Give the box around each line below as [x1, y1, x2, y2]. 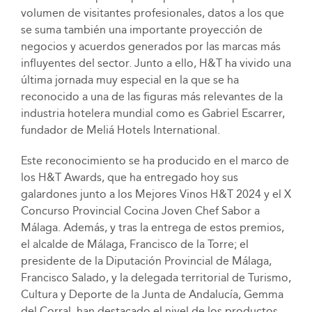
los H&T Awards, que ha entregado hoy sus [20, 171, 238, 185]
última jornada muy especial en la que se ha [20, 73, 239, 87]
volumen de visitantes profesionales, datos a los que [20, 6, 284, 20]
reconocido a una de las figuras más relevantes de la [20, 90, 283, 104]
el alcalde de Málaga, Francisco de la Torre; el [20, 237, 249, 251]
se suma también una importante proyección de [20, 23, 263, 37]
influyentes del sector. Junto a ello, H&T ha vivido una [20, 56, 291, 70]
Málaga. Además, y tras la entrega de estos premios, [20, 221, 284, 235]
